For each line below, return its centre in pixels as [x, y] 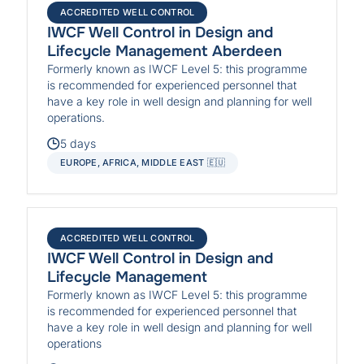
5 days [78, 144]
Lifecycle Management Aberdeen [165, 51]
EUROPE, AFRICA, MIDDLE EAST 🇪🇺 [143, 163]
